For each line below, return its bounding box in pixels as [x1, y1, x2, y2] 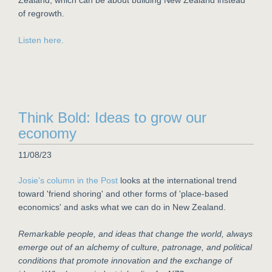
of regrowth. [18, 8, 64, 18]
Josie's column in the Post [18, 175, 118, 185]
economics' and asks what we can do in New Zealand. [18, 202, 226, 212]
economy [18, 125, 76, 141]
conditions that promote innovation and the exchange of [18, 256, 232, 265]
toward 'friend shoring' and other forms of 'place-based [18, 189, 228, 199]
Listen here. [18, 35, 64, 45]
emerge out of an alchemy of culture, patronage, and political [18, 242, 252, 252]
